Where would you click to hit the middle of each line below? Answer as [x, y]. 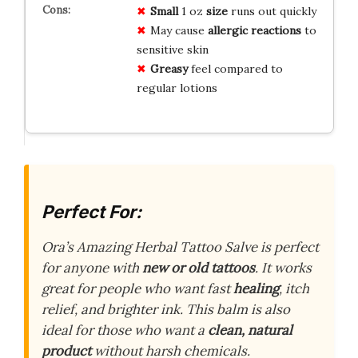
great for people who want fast [137, 288]
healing [256, 288]
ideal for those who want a [125, 330]
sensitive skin [172, 50]
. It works [283, 267]
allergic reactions [254, 31]
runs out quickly [272, 12]
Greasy [169, 69]
